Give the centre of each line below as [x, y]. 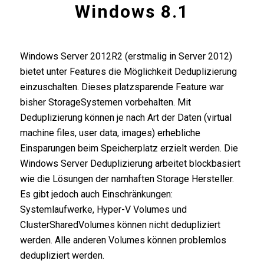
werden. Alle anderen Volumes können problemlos [123, 240]
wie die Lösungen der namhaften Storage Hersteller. [127, 179]
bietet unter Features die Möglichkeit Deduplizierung [128, 72]
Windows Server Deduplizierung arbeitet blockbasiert [130, 164]
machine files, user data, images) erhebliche [110, 133]
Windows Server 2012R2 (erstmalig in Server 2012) [126, 56]
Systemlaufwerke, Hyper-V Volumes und [103, 209]
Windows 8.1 [132, 11]
